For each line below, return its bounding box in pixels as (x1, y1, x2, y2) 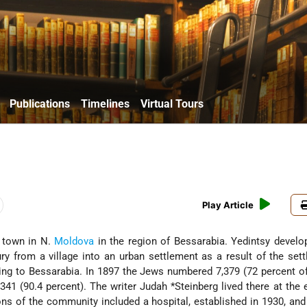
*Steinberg (171, 280, 219, 293)
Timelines (81, 97, 130, 110)
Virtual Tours (140, 97, 204, 110)
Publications (10, 97, 70, 110)
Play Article (202, 199, 254, 211)
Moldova (54, 235, 95, 248)
